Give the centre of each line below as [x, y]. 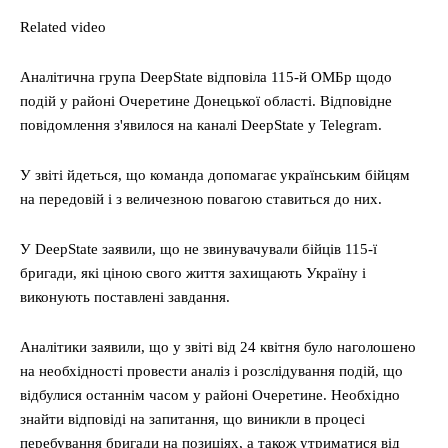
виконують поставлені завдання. [125, 297]
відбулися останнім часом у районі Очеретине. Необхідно [210, 395]
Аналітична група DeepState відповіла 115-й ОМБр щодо [206, 77]
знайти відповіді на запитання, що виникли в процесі [192, 419]
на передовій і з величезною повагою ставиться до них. [201, 199]
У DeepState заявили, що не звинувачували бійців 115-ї [198, 249]
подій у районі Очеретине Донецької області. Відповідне [206, 101]
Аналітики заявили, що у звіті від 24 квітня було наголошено [218, 347]
